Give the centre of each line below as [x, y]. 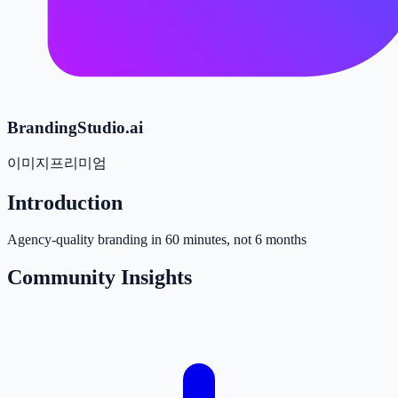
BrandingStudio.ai [75, 127]
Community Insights [99, 278]
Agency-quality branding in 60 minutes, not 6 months [157, 240]
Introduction [65, 202]
